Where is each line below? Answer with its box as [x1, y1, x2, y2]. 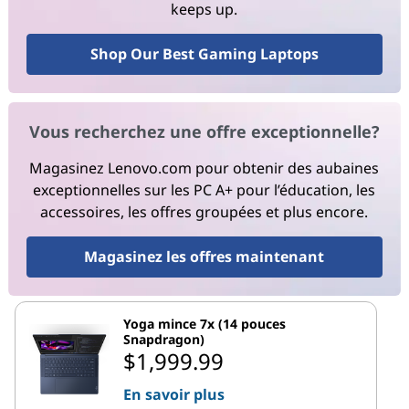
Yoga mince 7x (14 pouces [123, 314, 286, 332]
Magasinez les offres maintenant [84, 246, 325, 267]
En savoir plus [123, 383, 225, 404]
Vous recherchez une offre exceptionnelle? [28, 121, 380, 143]
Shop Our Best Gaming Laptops [89, 44, 319, 65]
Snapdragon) [123, 330, 204, 348]
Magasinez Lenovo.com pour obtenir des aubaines [29, 158, 380, 179]
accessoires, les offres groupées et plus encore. [40, 202, 369, 223]
